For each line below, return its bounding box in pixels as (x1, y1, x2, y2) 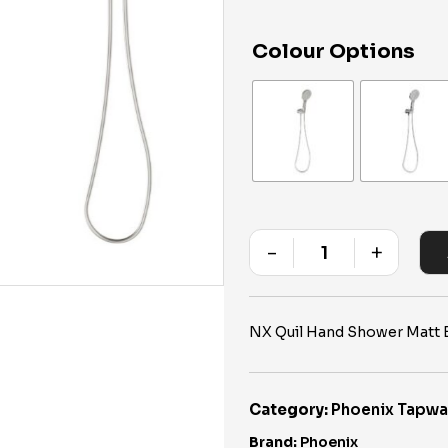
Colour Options (252, 39, 415, 64)
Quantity (322, 257, 384, 275)
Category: (249, 400, 328, 419)
